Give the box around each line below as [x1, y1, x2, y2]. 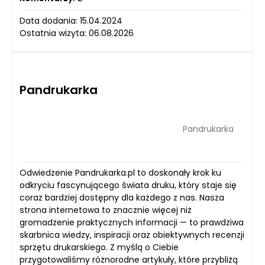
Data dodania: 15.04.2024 [20, 15, 122, 27]
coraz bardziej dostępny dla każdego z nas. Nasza [20, 192, 224, 203]
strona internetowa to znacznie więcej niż [20, 204, 192, 216]
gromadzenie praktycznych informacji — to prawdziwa [20, 216, 244, 228]
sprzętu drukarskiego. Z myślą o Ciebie [20, 241, 179, 253]
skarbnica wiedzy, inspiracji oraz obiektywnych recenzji [20, 229, 244, 241]
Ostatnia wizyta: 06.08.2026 [20, 27, 134, 39]
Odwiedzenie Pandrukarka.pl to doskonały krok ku [20, 167, 221, 179]
